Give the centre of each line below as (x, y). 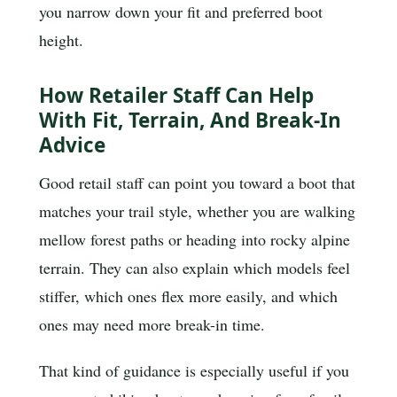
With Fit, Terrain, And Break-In (190, 120)
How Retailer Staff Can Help (176, 95)
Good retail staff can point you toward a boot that (197, 183)
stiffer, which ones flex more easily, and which (188, 296)
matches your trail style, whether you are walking (197, 211)
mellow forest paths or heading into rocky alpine (195, 240)
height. (61, 40)
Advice (72, 144)
